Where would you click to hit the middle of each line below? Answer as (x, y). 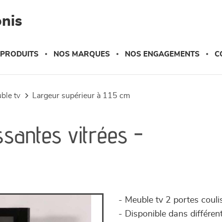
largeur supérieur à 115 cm (83, 96)
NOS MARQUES (82, 54)
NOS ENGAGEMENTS (162, 54)
